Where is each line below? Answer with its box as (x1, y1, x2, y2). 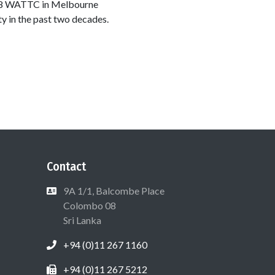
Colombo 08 (61, 199, 116, 211)
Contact (47, 158, 86, 174)
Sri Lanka (61, 214, 101, 226)
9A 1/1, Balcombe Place (63, 184, 165, 196)
